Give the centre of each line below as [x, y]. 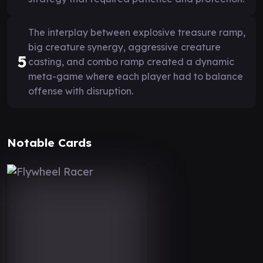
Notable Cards [49, 142]
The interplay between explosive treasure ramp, [137, 32]
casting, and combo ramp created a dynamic [131, 61]
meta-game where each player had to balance [136, 76]
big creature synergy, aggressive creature [124, 47]
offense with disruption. [81, 91]
